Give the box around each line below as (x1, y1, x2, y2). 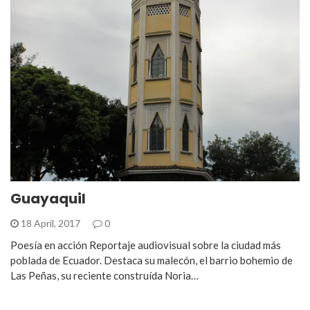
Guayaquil (10, 189, 86, 208)
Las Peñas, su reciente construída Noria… (10, 269, 199, 282)
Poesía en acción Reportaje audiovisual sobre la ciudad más (10, 239, 281, 251)
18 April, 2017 (19, 217, 82, 229)
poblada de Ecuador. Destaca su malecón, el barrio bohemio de (10, 254, 293, 266)
